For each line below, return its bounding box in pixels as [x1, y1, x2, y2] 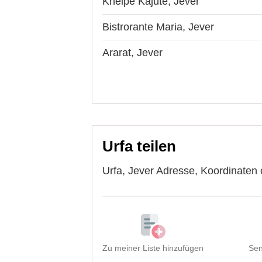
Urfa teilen [102, 137, 176, 155]
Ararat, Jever [102, 46, 163, 58]
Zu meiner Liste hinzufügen [102, 243, 204, 253]
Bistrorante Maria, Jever [102, 20, 214, 33]
